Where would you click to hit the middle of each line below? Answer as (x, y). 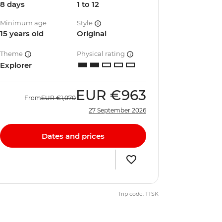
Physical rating (102, 54)
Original (92, 33)
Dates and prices (73, 136)
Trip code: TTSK (138, 194)
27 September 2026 (117, 110)
